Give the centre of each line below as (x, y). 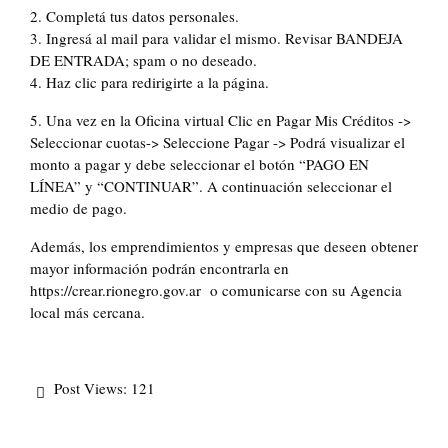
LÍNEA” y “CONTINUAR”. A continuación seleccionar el (211, 186)
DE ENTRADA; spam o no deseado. (143, 60)
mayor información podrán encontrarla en (159, 268)
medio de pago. (78, 208)
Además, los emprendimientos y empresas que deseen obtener (224, 246)
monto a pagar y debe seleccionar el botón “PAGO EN (199, 164)
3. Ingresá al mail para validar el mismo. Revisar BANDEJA (216, 38)
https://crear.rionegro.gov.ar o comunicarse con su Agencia (216, 290)
